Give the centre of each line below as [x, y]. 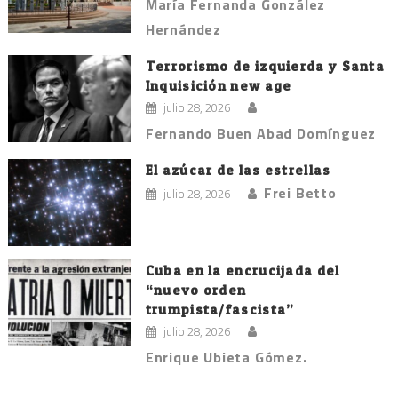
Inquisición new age [219, 85]
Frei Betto [300, 192]
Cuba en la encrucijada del [243, 270]
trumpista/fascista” [220, 309]
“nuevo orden [196, 290]
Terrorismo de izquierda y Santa [265, 66]
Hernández [183, 29]
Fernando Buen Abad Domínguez [261, 133]
